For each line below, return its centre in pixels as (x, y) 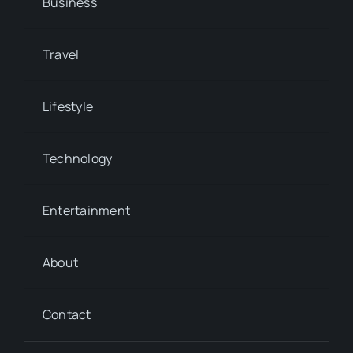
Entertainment (86, 210)
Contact (67, 314)
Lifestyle (68, 106)
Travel (61, 54)
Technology (77, 158)
